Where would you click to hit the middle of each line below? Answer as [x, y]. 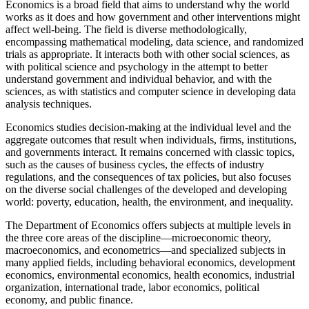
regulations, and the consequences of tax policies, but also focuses [148, 177]
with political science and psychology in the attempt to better [137, 66]
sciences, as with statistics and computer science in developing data [151, 91]
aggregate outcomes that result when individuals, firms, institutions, [151, 139]
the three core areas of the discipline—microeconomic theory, [138, 237]
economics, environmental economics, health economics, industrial [150, 275]
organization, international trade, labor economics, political [132, 287]
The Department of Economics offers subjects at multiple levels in [148, 225]
